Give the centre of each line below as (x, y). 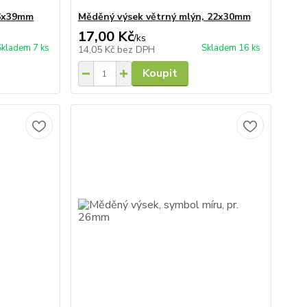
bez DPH (136, 50)
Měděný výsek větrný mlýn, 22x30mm (164, 17)
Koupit (160, 73)
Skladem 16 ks (231, 48)
